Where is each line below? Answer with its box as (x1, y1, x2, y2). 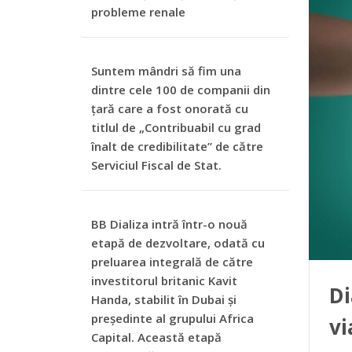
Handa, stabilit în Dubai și (91, 291, 236, 307)
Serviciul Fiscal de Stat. (91, 157, 222, 173)
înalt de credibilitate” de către (91, 138, 263, 154)
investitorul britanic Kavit (91, 273, 237, 288)
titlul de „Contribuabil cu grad (91, 119, 261, 135)
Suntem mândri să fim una (91, 63, 241, 79)
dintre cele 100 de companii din (91, 82, 270, 97)
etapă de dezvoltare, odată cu (91, 235, 265, 251)
